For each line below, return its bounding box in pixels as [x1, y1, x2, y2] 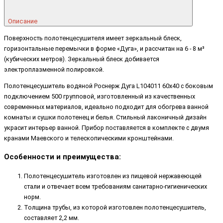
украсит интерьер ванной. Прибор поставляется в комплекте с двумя [4, 124, 209, 132]
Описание [8, 17, 39, 25]
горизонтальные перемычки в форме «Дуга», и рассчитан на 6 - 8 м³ [4, 44, 205, 52]
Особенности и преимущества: [4, 152, 121, 162]
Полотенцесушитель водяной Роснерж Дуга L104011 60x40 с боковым [4, 82, 213, 90]
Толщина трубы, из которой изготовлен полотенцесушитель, [24, 203, 206, 211]
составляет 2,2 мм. [24, 214, 79, 222]
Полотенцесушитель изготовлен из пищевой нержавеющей [24, 172, 202, 180]
